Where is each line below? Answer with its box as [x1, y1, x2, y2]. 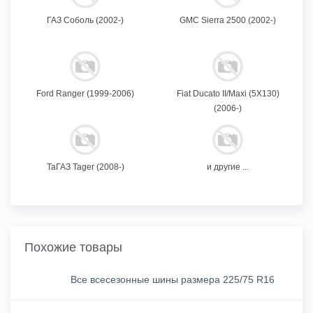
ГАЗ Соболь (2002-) [47, 15, 124, 26]
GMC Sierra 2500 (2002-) [180, 15, 276, 26]
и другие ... [207, 162, 249, 173]
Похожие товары [24, 240, 122, 255]
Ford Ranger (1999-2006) [36, 89, 134, 99]
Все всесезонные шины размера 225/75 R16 [71, 274, 275, 286]
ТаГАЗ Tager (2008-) [46, 162, 124, 173]
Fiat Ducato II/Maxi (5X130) [176, 89, 279, 99]
